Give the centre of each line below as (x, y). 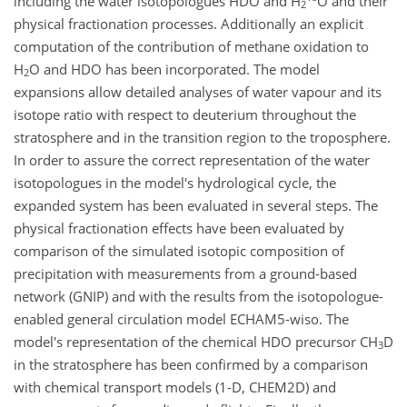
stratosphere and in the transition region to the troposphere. (202, 137)
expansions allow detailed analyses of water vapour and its (198, 91)
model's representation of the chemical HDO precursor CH (196, 341)
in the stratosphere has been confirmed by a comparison (191, 364)
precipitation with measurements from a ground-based (185, 273)
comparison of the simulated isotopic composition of (179, 250)
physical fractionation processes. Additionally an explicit (189, 23)
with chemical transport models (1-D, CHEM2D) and (175, 387)
